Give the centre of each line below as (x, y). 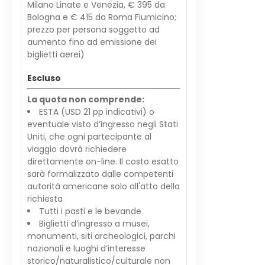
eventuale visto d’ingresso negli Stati (103, 124)
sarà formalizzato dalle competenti (100, 174)
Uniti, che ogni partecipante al (89, 137)
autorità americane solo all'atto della (104, 186)
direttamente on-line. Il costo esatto (103, 161)
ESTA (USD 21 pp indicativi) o (97, 112)
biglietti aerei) (56, 54)
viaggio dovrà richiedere (77, 149)
